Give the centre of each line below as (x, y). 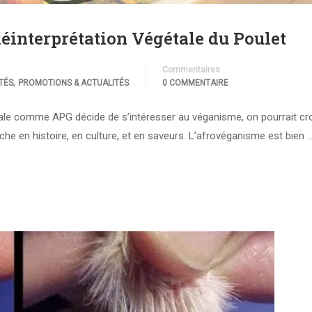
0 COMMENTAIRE (195, 83)
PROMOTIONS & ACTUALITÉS (73, 83)
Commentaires (191, 69)
